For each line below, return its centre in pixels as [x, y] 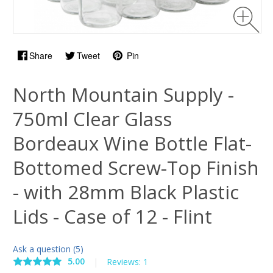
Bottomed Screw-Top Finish [136, 168]
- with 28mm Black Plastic [126, 192]
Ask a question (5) [48, 249]
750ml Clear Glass [92, 119]
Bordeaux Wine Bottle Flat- [132, 143]
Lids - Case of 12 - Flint [112, 216]
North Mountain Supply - [123, 94]
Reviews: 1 [127, 262]
